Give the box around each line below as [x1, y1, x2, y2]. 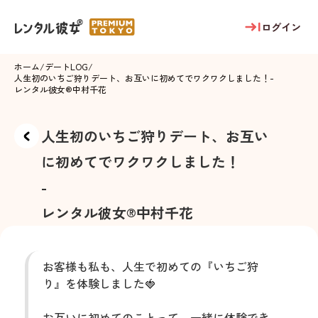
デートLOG [45, 60, 88, 72]
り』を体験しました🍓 [43, 275, 156, 292]
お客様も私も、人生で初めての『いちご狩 [43, 258, 258, 275]
